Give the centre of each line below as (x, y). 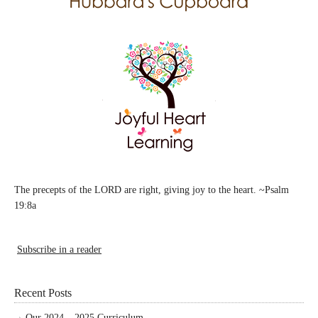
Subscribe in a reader (59, 249)
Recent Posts (43, 292)
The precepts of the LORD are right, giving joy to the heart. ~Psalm (152, 190)
